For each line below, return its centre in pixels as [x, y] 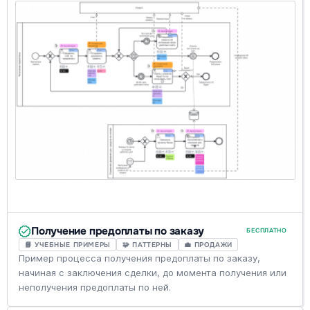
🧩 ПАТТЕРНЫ [148, 244]
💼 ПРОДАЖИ [208, 244]
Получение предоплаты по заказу [118, 231]
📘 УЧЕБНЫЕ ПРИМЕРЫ [67, 244]
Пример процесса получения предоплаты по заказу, [140, 258]
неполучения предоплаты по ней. [95, 287]
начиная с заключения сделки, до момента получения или [153, 272]
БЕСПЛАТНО [267, 231]
